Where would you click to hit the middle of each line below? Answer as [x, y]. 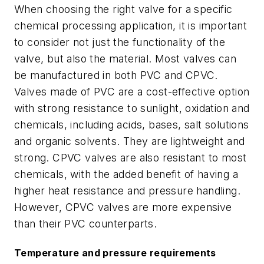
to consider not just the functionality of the [120, 42]
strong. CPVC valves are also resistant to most [131, 157]
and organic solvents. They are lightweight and [130, 141]
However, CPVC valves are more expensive [123, 207]
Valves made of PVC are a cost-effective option [132, 91]
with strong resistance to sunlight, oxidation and [132, 108]
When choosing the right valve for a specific [123, 9]
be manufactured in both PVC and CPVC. [116, 75]
